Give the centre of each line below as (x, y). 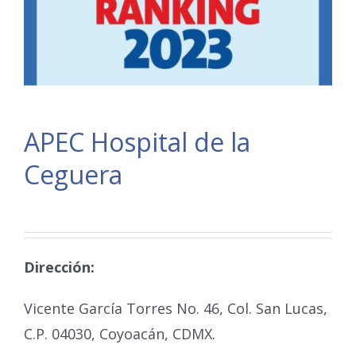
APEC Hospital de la (137, 141)
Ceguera (73, 174)
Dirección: (59, 267)
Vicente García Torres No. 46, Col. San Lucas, (176, 308)
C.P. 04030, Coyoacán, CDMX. (120, 333)
